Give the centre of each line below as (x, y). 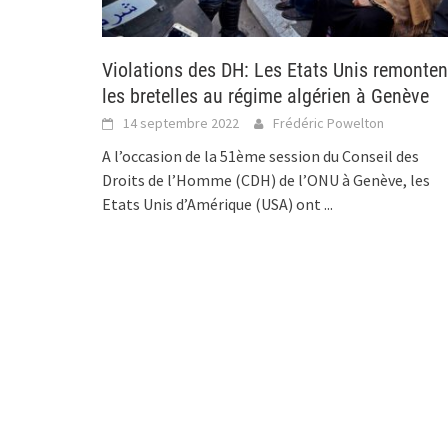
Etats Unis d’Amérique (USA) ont (213, 204)
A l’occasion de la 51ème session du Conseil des (260, 156)
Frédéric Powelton (328, 123)
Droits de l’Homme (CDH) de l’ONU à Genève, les (266, 180)
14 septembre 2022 (181, 123)
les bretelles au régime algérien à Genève (265, 96)
